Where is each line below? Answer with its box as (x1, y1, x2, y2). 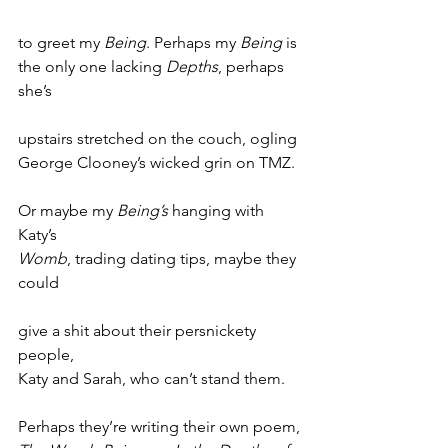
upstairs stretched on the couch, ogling (18, 129, 297, 148)
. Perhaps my (146, 33, 240, 52)
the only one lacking (18, 57, 166, 76)
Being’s (117, 201, 168, 220)
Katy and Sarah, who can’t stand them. (18, 369, 285, 388)
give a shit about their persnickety (18, 321, 260, 340)
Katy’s (18, 225, 57, 244)
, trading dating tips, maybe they (67, 249, 300, 268)
